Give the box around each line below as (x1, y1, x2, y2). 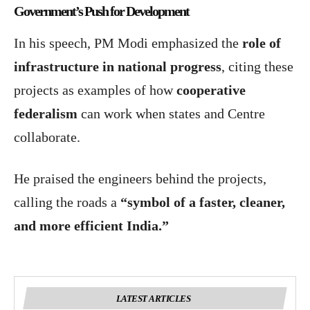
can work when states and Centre (77, 106, 265, 122)
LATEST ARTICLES (116, 293, 191, 304)
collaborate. (14, 129, 80, 145)
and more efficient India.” (14, 218, 169, 234)
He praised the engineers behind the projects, (14, 171, 266, 187)
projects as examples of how (14, 82, 176, 98)
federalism (14, 106, 77, 122)
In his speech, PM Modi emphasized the (14, 35, 242, 51)
